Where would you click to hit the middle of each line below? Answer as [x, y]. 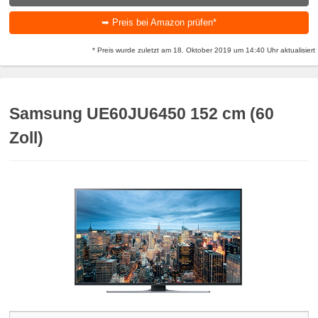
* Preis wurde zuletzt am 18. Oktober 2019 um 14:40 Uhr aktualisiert [204, 50]
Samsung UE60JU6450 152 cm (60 [142, 114]
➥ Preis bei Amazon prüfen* [159, 22]
